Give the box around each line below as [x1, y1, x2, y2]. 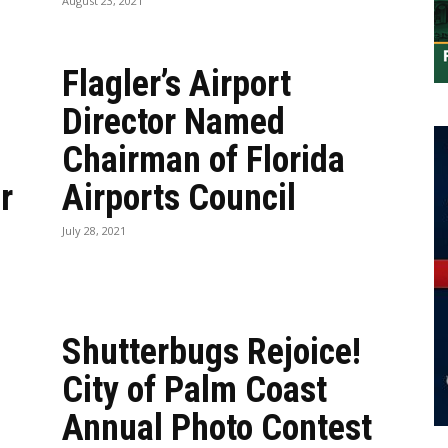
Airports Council [62, 177, 296, 219]
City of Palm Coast [62, 369, 327, 411]
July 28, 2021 [62, 223, 126, 238]
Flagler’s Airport [62, 63, 291, 105]
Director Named [62, 101, 285, 143]
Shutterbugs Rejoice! [62, 331, 361, 373]
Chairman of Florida [62, 139, 345, 181]
